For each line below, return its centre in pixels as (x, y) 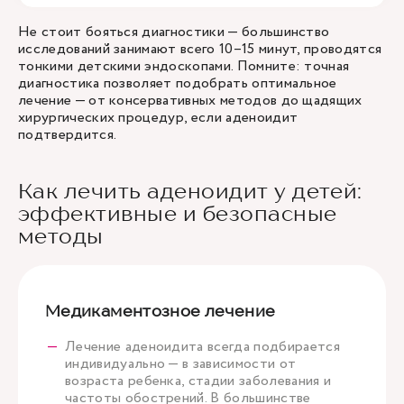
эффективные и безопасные (178, 213)
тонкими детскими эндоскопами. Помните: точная (184, 66)
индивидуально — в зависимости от (181, 364)
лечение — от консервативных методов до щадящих (190, 101)
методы (61, 236)
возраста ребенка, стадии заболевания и (198, 381)
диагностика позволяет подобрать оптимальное (178, 83)
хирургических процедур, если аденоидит (158, 118)
